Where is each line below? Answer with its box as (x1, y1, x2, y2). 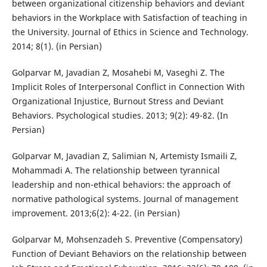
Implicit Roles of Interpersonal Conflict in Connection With (11, 81, 245, 93)
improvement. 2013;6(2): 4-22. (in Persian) (11, 207, 180, 219)
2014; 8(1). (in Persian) (11, 41, 102, 52)
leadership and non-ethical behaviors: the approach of (11, 179, 231, 191)
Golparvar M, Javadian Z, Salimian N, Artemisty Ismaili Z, (11, 150, 237, 162)
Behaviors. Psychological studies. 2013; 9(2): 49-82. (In (11, 110, 228, 122)
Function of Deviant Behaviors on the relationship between (11, 248, 247, 260)
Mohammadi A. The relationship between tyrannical (11, 164, 220, 176)
